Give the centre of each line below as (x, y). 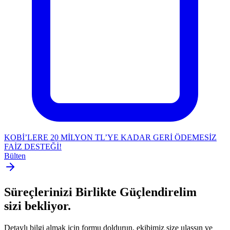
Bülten (15, 156)
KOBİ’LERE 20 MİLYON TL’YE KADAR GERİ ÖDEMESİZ (110, 137)
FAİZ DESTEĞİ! (33, 146)
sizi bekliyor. (37, 206)
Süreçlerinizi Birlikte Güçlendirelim (100, 192)
